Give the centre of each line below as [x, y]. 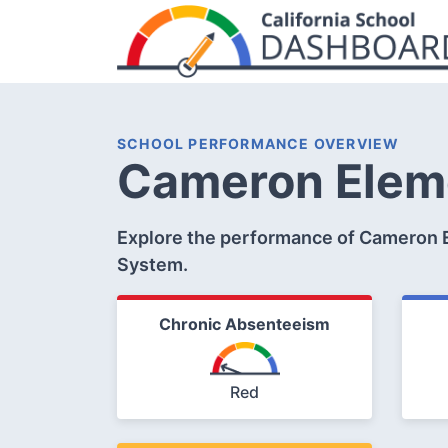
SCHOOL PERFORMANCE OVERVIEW [258, 143]
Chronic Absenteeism [244, 323]
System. [152, 264]
